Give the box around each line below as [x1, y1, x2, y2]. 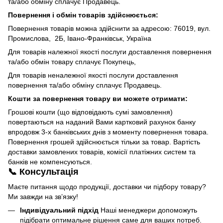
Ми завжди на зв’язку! [8, 192, 78, 201]
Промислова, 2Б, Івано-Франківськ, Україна [8, 34, 151, 43]
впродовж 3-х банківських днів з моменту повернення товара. [8, 128, 209, 136]
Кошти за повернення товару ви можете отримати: [8, 95, 188, 103]
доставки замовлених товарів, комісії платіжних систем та [8, 148, 196, 156]
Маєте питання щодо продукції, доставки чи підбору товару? [8, 182, 206, 191]
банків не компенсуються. [8, 158, 92, 166]
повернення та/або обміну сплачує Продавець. [8, 81, 162, 90]
